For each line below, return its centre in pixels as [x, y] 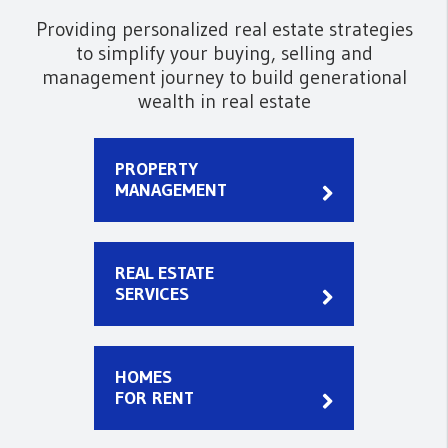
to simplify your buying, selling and [224, 53]
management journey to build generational [224, 77]
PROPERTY [156, 169]
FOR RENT [154, 398]
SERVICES [152, 294]
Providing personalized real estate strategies [224, 29]
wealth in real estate [224, 101]
